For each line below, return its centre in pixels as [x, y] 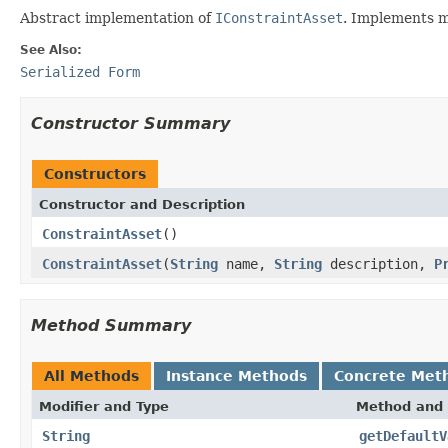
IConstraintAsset [279, 17]
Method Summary [111, 325]
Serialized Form [80, 71]
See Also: [51, 49]
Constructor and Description [142, 204]
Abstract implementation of [117, 17]
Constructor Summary [130, 123]
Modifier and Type [104, 406]
